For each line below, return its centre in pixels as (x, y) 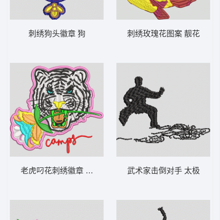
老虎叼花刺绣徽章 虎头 (61, 170)
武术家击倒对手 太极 (163, 170)
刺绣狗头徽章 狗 (57, 33)
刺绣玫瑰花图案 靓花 (163, 33)
